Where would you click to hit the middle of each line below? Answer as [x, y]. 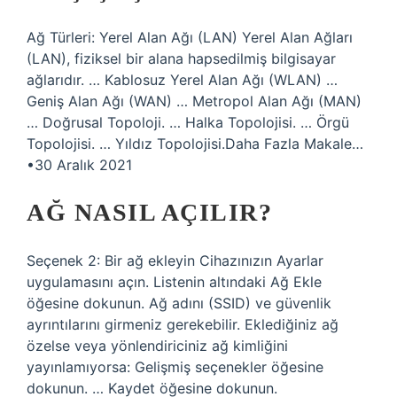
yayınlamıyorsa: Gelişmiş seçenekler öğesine [175, 367]
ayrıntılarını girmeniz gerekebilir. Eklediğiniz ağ [183, 324]
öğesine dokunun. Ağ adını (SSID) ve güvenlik [179, 303]
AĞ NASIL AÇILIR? [149, 212]
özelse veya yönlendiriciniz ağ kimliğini [157, 346]
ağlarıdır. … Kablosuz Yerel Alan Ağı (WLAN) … [182, 80]
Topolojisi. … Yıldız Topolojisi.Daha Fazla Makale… [195, 144]
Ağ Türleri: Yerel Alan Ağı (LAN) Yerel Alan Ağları [190, 37]
